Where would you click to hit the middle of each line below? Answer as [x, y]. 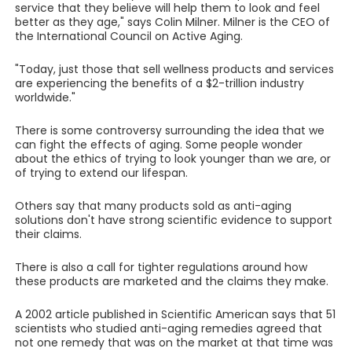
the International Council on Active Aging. [128, 36]
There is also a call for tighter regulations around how [161, 267]
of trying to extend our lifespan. [101, 173]
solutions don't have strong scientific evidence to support [173, 220]
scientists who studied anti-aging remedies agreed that [168, 328]
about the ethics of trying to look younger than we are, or [172, 159]
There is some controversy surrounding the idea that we [169, 130]
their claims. [48, 234]
